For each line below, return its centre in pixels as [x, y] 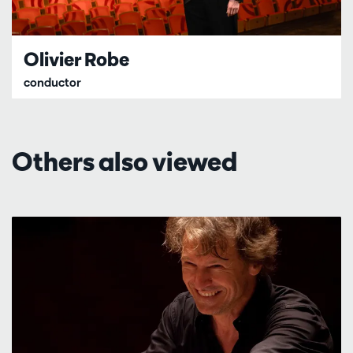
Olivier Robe [76, 59]
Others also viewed [124, 161]
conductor [52, 82]
